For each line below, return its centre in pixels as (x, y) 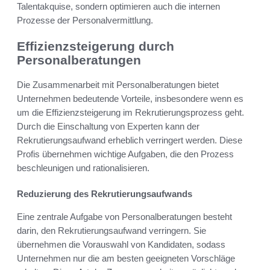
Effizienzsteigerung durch (96, 46)
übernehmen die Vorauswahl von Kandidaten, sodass (121, 244)
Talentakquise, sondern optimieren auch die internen (118, 7)
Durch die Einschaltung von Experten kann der (108, 126)
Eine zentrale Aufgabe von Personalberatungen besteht (124, 216)
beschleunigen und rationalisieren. (83, 168)
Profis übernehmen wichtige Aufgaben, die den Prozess (125, 154)
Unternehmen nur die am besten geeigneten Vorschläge (126, 258)
